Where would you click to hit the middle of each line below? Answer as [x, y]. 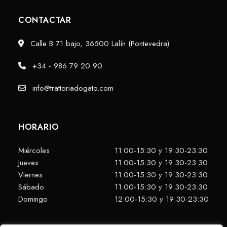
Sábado [31, 187]
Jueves [28, 163]
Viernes [30, 175]
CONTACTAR [45, 20]
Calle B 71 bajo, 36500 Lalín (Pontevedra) [98, 44]
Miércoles [34, 151]
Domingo [33, 199]
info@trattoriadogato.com [71, 88]
